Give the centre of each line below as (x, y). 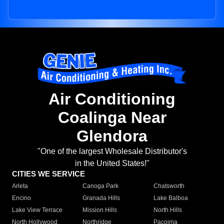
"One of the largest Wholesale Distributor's (112, 151)
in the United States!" (112, 163)
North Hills (167, 210)
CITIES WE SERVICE (48, 174)
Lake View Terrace (37, 210)
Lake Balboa (170, 198)
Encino (21, 198)
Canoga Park (101, 186)
